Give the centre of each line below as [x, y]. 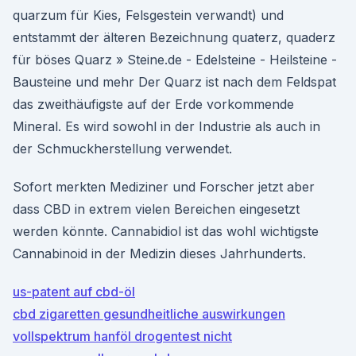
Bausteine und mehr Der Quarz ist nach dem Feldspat [174, 82]
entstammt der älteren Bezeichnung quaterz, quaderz [174, 37]
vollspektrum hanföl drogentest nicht [122, 336]
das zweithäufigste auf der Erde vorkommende [153, 104]
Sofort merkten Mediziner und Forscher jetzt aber [164, 187]
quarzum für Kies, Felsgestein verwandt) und [148, 15]
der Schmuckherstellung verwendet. [122, 149]
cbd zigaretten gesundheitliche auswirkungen [149, 314]
